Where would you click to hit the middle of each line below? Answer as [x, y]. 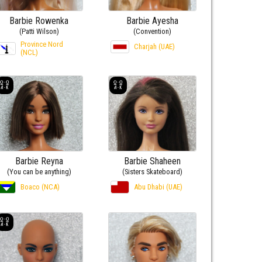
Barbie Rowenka [39, 20]
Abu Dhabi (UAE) [158, 187]
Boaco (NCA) [40, 187]
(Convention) [152, 31]
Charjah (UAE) [154, 46]
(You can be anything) [39, 171]
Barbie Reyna [39, 161]
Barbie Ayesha [152, 20]
